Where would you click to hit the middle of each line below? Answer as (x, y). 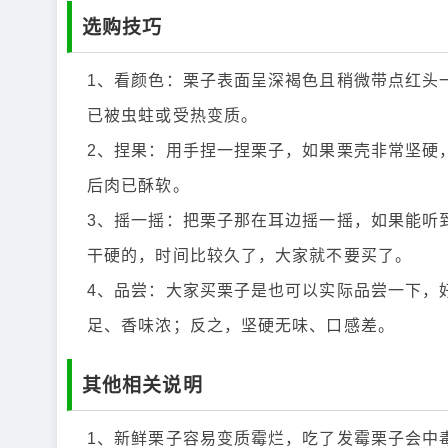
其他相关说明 (142, 384)
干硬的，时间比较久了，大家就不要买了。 (249, 255)
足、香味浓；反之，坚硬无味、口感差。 (241, 325)
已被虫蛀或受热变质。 (173, 115)
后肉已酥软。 (138, 185)
